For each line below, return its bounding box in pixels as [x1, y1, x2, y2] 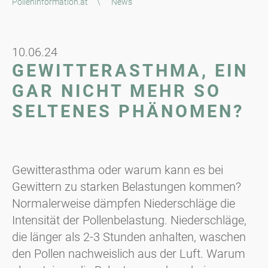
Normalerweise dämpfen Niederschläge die [12, 196, 235, 211]
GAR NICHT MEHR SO [12, 80, 221, 101]
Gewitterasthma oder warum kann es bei [12, 162, 223, 177]
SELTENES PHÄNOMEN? [12, 100, 244, 121]
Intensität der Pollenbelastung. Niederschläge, [12, 212, 246, 227]
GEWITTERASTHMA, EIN [12, 60, 248, 81]
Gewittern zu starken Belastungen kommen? [12, 179, 241, 194]
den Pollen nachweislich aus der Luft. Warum [12, 246, 245, 261]
